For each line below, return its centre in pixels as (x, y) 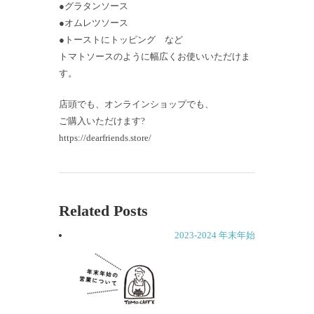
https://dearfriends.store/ (105, 138)
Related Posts (103, 211)
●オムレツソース (94, 23)
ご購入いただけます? (102, 121)
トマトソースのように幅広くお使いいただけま (155, 57)
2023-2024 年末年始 (215, 235)
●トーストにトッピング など (121, 40)
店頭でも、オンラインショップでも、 (136, 104)
